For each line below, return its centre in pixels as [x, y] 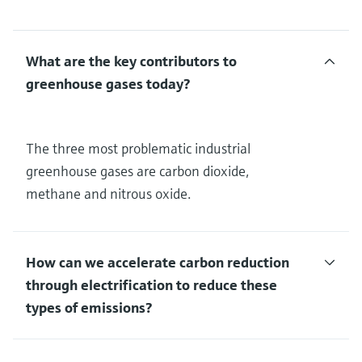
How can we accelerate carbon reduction [158, 263]
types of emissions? [89, 308]
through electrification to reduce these [152, 285]
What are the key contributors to [131, 61]
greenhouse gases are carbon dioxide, [137, 171]
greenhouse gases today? [108, 84]
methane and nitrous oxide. [108, 194]
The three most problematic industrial [138, 149]
